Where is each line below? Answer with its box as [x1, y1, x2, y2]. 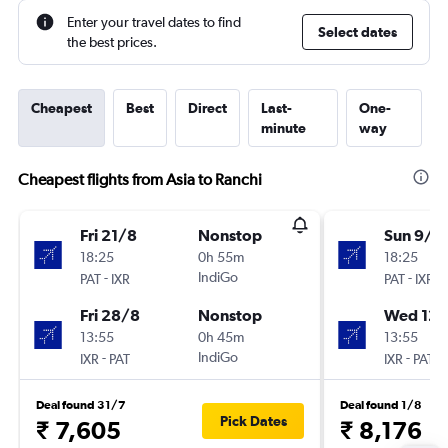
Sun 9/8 [384, 226, 443, 244]
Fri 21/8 [80, 226, 137, 244]
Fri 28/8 [80, 306, 140, 324]
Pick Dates [219, 413, 287, 429]
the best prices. [67, 34, 157, 50]
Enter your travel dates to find [67, 14, 241, 30]
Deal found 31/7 [36, 398, 126, 412]
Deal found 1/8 [340, 398, 422, 412]
